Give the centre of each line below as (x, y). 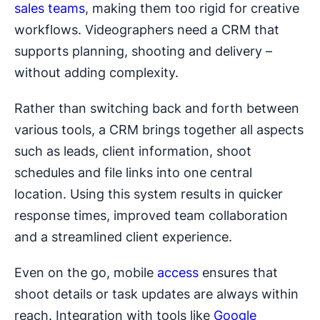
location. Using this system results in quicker (149, 194)
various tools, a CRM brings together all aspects (159, 130)
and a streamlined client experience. (123, 237)
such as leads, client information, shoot (133, 151)
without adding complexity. (96, 73)
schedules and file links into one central (133, 173)
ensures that (238, 273)
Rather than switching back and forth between (157, 109)
